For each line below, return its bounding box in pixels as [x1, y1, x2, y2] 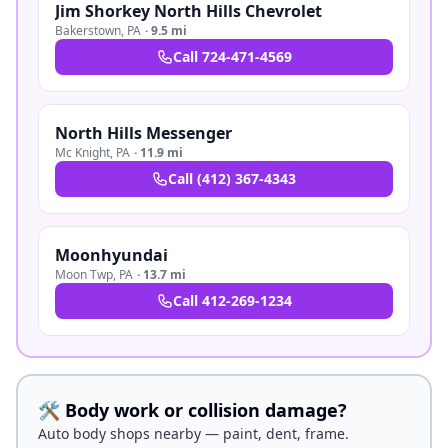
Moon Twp [55, 266, 113, 283]
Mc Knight [55, 144, 110, 161]
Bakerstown [55, 22, 121, 39]
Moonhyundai [55, 244, 168, 266]
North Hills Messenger [55, 122, 232, 144]
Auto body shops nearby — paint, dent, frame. [38, 424, 349, 443]
